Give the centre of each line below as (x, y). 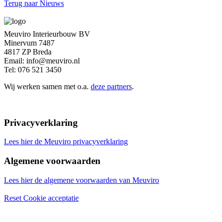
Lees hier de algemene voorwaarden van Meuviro (82, 180)
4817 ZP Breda (28, 52)
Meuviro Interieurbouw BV (47, 34)
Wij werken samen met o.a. (47, 86)
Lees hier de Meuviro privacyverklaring (66, 142)
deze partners (111, 86)
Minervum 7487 (29, 43)
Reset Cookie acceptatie (41, 198)
